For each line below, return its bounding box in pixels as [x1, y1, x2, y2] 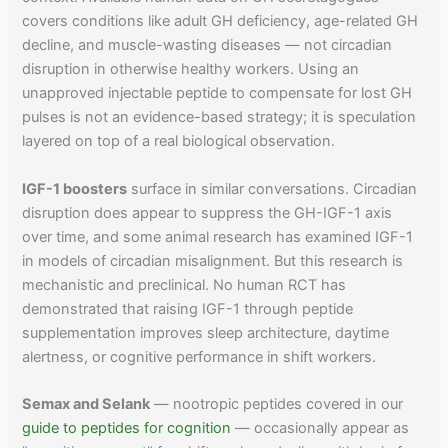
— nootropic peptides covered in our [150, 394, 404, 413]
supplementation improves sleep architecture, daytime [22, 323, 390, 342]
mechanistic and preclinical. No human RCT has [22, 275, 347, 294]
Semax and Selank [22, 394, 151, 413]
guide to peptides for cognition [22, 418, 232, 437]
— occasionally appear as [231, 418, 410, 437]
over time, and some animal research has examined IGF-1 [22, 227, 414, 246]
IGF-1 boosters [22, 179, 128, 198]
